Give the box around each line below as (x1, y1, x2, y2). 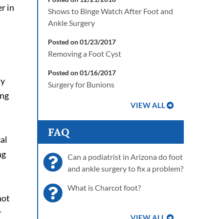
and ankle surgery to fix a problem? (67, 164, 183, 173)
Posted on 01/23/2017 (48, 38, 116, 46)
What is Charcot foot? (67, 183, 141, 192)
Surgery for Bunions (48, 80, 114, 89)
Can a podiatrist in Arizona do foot (67, 152, 183, 161)
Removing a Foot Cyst (48, 49, 121, 58)
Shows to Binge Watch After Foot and (48, 6, 173, 16)
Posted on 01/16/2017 (48, 68, 116, 77)
